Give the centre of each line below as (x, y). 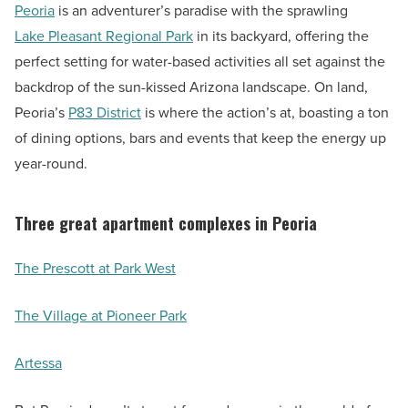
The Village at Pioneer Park (101, 316)
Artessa (38, 363)
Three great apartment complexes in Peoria (166, 224)
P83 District (105, 113)
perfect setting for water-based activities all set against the (200, 62)
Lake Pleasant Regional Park (104, 36)
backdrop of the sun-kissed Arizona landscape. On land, (191, 87)
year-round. (51, 164)
